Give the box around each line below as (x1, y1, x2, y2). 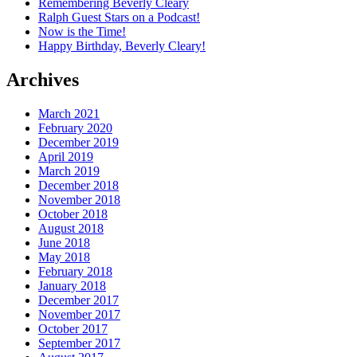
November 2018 (38, 193, 120, 207)
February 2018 (38, 265, 112, 279)
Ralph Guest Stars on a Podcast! (38, 10, 200, 25)
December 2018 (38, 178, 119, 193)
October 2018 (38, 207, 108, 222)
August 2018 (38, 222, 104, 236)
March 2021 (38, 107, 100, 121)
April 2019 (38, 150, 93, 164)
